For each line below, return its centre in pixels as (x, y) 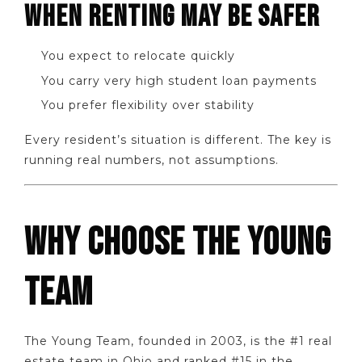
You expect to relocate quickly (138, 56)
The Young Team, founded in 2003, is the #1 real (178, 341)
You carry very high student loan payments (179, 80)
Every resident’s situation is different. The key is (178, 139)
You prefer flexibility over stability (148, 105)
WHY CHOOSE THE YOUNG (177, 243)
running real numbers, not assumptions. (152, 160)
